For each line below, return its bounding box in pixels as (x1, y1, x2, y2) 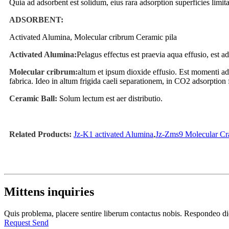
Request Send (4, 218, 49, 227)
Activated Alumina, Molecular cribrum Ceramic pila (9, 32, 177, 41)
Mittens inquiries (4, 185, 94, 198)
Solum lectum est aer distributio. (59, 94, 163, 103)
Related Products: (9, 129, 72, 139)
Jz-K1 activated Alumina (74, 129, 153, 139)
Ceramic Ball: (9, 94, 57, 103)
